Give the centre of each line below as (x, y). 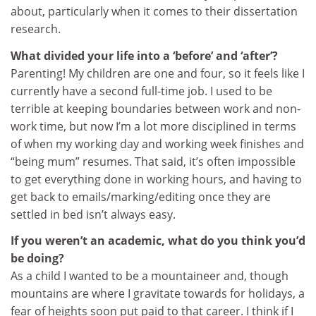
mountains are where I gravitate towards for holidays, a (158, 294)
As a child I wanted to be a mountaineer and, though (150, 276)
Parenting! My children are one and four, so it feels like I (158, 73)
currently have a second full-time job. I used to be (141, 91)
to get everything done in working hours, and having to (156, 179)
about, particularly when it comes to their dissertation (154, 12)
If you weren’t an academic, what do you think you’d (158, 241)
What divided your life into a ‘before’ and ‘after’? (144, 55)
